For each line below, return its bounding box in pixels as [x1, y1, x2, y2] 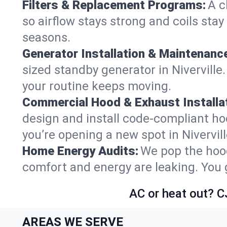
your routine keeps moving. [22, 79, 171, 93]
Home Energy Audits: [22, 143, 138, 158]
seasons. [22, 30, 70, 45]
